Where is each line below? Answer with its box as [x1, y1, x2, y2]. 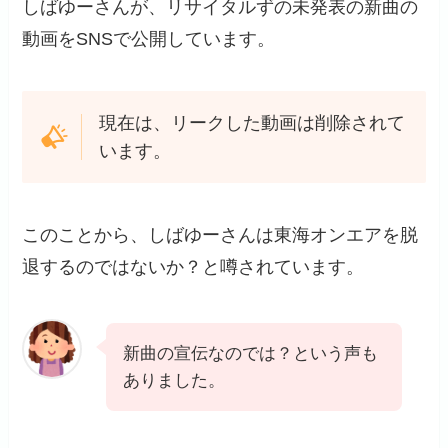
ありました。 [123, 370, 226, 390]
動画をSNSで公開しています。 [22, 29, 276, 50]
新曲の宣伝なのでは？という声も [123, 343, 379, 363]
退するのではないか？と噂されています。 [22, 256, 365, 277]
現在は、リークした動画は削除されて [98, 112, 405, 133]
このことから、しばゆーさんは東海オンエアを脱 [22, 224, 419, 245]
